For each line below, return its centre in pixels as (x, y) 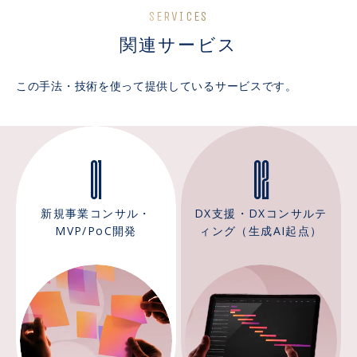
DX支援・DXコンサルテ (261, 214)
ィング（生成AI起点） (261, 231)
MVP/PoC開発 (96, 231)
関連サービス (178, 44)
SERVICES (178, 17)
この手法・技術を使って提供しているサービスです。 (157, 86)
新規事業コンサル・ (96, 214)
